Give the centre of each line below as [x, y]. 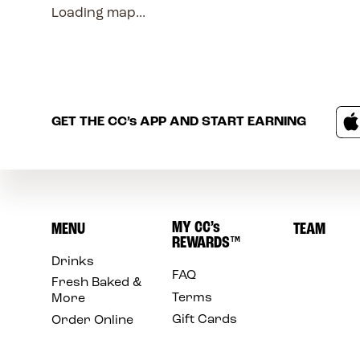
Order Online [92, 321]
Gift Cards [205, 320]
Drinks [72, 262]
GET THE [79, 122]
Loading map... [98, 14]
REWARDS [201, 243]
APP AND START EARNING [221, 122]
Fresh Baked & [96, 282]
